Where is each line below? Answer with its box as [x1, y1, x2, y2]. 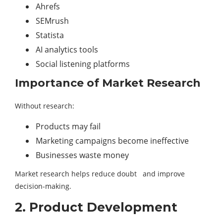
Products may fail [36, 121, 101, 132]
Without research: [15, 101, 74, 111]
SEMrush [36, 15, 69, 27]
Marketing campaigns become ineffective [36, 135, 189, 147]
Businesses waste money [36, 150, 129, 161]
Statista [36, 30, 64, 41]
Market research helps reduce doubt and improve [15, 169, 185, 179]
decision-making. [15, 181, 71, 191]
